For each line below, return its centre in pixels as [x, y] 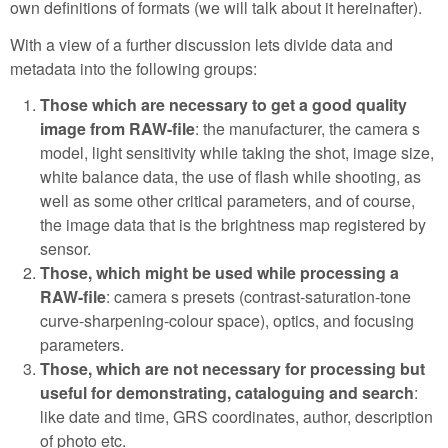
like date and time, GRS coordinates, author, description [236, 417]
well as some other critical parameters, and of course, [227, 201]
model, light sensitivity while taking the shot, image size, [237, 153]
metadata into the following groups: [133, 68]
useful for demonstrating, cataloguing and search [227, 393]
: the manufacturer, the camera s [307, 129]
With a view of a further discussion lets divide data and [201, 44]
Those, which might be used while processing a [219, 273]
